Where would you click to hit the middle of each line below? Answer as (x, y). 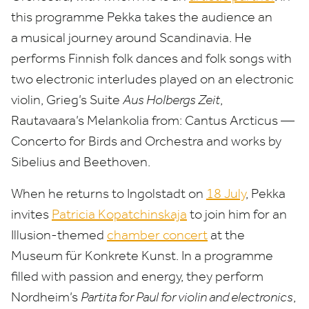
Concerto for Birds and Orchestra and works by (146, 141)
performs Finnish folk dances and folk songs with (151, 58)
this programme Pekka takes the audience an (142, 17)
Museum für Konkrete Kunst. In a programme (142, 256)
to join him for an (237, 214)
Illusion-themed (59, 235)
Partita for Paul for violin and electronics (187, 297)
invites (31, 214)
